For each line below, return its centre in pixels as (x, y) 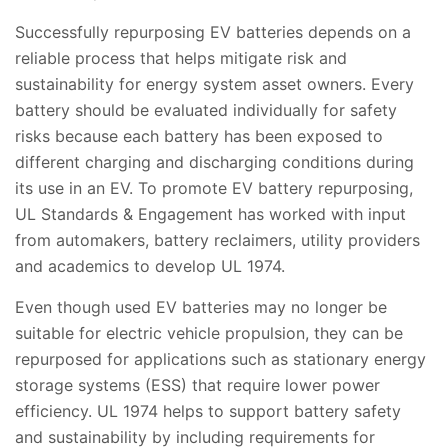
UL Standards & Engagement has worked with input (210, 214)
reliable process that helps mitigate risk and (181, 58)
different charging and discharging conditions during (214, 162)
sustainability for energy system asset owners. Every (214, 84)
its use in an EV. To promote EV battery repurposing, (214, 188)
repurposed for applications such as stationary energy (220, 359)
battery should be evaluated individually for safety (206, 110)
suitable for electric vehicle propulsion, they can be (209, 333)
